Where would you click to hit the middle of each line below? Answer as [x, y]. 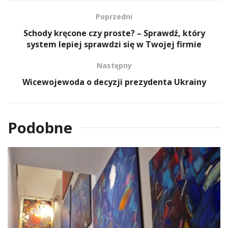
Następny [114, 65]
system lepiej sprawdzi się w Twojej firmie [114, 44]
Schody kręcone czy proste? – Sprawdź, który [114, 33]
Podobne [40, 127]
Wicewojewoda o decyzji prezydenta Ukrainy [114, 82]
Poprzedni [114, 16]
